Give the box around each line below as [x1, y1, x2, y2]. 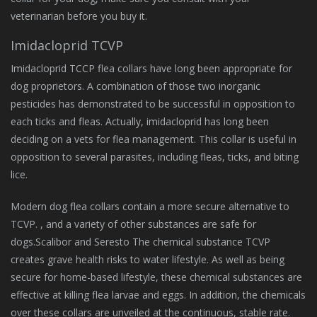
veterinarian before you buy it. [11, 8, 147, 23]
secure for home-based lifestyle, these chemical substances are [11, 270, 302, 284]
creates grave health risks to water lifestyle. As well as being [11, 252, 284, 266]
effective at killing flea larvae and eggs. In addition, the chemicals [11, 287, 306, 301]
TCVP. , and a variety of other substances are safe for [11, 217, 256, 231]
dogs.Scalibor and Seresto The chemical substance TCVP [11, 234, 270, 248]
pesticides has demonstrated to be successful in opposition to [11, 96, 295, 110]
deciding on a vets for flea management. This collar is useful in [11, 132, 296, 146]
